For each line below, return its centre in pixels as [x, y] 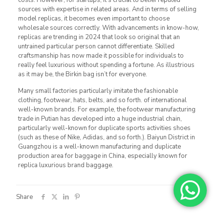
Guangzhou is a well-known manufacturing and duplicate [99, 146]
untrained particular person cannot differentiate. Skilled [96, 46]
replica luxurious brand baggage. [66, 165]
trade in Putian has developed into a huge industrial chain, [100, 119]
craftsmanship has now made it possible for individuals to [101, 55]
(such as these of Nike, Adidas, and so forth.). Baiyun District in [106, 137]
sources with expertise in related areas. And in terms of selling [107, 9]
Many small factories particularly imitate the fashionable [98, 91]
